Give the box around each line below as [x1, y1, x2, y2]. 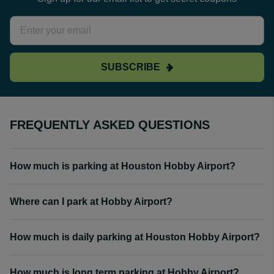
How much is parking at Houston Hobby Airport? [10, 161, 235, 171]
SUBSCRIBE [100, 61, 160, 72]
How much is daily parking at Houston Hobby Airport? [10, 232, 260, 242]
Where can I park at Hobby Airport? [10, 196, 172, 207]
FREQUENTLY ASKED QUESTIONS [10, 118, 210, 131]
